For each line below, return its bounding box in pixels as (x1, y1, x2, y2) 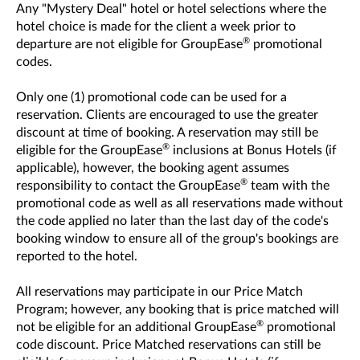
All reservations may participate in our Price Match (16, 285, 303, 298)
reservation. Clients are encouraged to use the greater (16, 108, 318, 121)
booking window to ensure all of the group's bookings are (16, 232, 338, 245)
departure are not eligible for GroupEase (16, 38, 243, 51)
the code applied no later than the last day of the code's (16, 215, 329, 227)
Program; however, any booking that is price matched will (16, 303, 339, 316)
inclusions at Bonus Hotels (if (170, 144, 337, 157)
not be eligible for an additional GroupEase (16, 321, 256, 333)
